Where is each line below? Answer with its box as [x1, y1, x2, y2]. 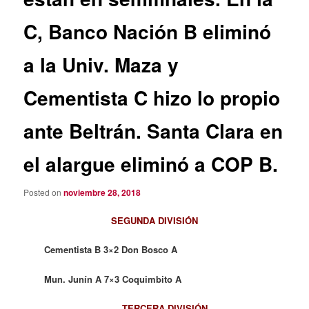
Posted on [23, 186, 64, 199]
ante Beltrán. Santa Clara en [23, 116, 283, 145]
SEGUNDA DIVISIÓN [111, 214, 198, 228]
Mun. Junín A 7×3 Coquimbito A [44, 272, 182, 286]
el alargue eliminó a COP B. [23, 149, 279, 178]
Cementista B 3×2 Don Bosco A [44, 243, 178, 257]
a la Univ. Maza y [23, 50, 179, 79]
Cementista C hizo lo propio [23, 83, 281, 112]
